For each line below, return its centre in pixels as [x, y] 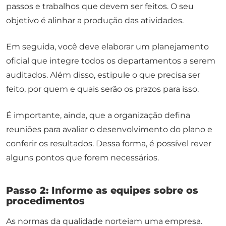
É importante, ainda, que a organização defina [98, 116]
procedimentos [45, 201]
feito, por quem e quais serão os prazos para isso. [103, 89]
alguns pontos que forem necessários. [82, 158]
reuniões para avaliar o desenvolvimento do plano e [109, 130]
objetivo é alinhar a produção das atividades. [95, 21]
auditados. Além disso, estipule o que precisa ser [103, 75]
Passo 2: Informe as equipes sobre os [102, 190]
